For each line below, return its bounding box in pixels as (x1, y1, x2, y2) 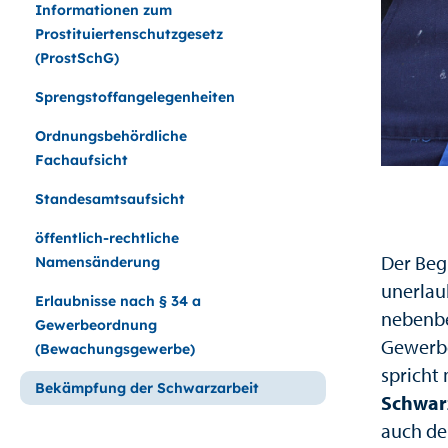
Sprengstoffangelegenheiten (35, 88, 235, 106)
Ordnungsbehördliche (35, 127, 187, 145)
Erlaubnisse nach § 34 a (35, 292, 201, 310)
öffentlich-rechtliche (35, 229, 179, 247)
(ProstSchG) (35, 49, 119, 67)
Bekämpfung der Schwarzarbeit (35, 379, 259, 397)
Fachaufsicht (35, 151, 128, 169)
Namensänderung (35, 253, 160, 271)
